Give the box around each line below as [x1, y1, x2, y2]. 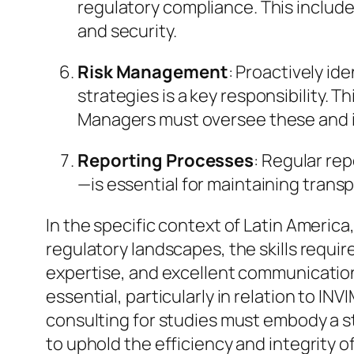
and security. [77, 19, 177, 43]
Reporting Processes [77, 149, 254, 173]
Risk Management [77, 60, 228, 85]
